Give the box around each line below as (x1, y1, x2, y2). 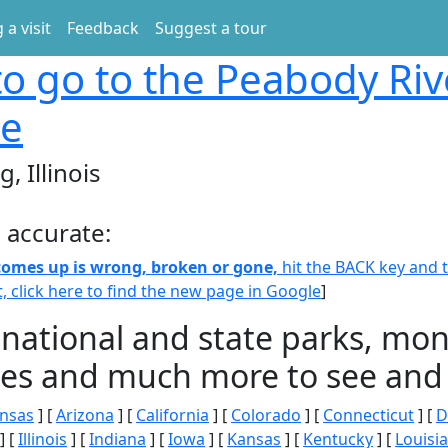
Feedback (67, 17, 139, 39)
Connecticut (323, 404, 414, 426)
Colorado (231, 404, 301, 426)
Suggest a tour (155, 17, 267, 39)
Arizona (56, 404, 114, 426)
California (136, 404, 209, 426)
